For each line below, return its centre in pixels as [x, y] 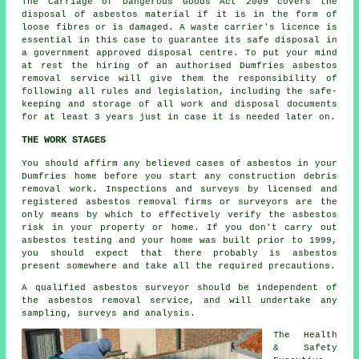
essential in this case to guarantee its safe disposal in [179, 40]
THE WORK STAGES [64, 140]
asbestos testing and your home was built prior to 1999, [179, 240]
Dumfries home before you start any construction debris [179, 176]
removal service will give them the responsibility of [179, 78]
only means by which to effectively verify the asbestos [179, 214]
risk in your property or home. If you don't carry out [179, 227]
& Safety [305, 347]
